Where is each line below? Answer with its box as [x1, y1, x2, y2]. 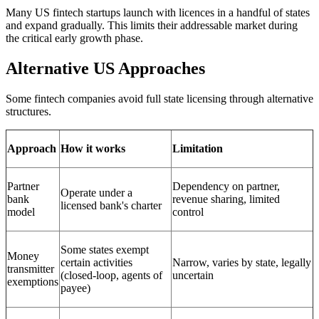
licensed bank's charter [61, 199, 162, 212]
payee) [61, 282, 90, 295]
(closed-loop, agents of [61, 269, 162, 282]
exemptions [7, 276, 58, 288]
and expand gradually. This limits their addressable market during [6, 19, 298, 32]
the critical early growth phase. [6, 32, 143, 45]
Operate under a [61, 187, 132, 199]
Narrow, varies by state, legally [172, 256, 311, 269]
